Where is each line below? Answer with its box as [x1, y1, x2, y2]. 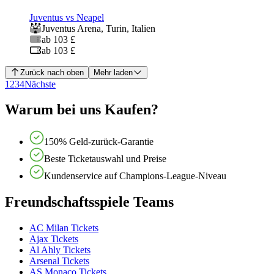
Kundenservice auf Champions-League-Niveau [44, 171, 226, 182]
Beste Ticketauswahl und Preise [44, 154, 166, 165]
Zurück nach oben [20, 67, 84, 77]
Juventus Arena [42, 23, 101, 34]
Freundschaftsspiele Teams [5, 194, 174, 210]
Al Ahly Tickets [29, 245, 91, 256]
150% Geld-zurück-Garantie [44, 136, 154, 147]
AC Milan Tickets [29, 223, 98, 234]
